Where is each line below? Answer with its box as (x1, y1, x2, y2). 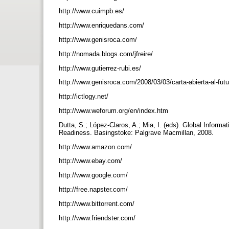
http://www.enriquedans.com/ (59, 21, 146, 30)
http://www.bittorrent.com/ (59, 199, 136, 208)
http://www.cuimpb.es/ (59, 7, 126, 15)
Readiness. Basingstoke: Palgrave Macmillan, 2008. (59, 128, 216, 136)
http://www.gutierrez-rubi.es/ (59, 64, 143, 72)
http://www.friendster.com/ (59, 214, 138, 222)
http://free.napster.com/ (59, 186, 130, 193)
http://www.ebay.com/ (59, 157, 124, 165)
